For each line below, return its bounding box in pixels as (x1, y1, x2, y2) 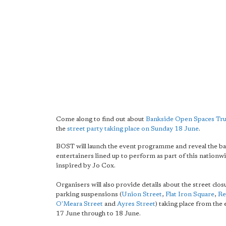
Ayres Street (117, 201, 155, 207)
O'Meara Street (56, 201, 103, 207)
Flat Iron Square (165, 191, 214, 198)
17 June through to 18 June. (56, 210, 141, 217)
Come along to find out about (56, 116, 146, 123)
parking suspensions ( (56, 191, 122, 198)
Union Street (122, 191, 162, 198)
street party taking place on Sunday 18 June (67, 126, 199, 132)
